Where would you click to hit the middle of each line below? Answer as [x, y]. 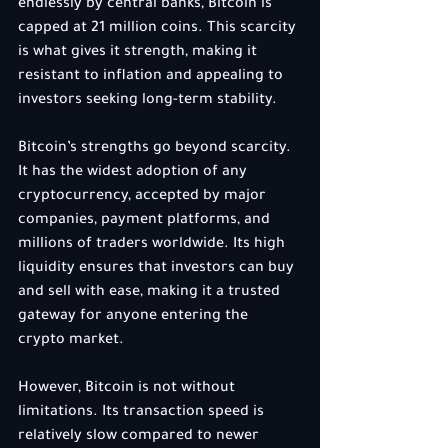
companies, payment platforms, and [146, 221]
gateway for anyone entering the [135, 317]
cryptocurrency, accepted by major [144, 197]
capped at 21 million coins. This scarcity [159, 29]
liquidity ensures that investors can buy [158, 269]
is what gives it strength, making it [139, 53]
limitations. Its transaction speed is [143, 413]
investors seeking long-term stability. [147, 101]
